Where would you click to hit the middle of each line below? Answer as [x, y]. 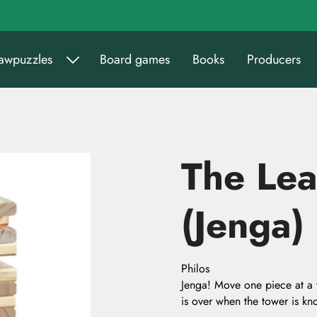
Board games [135, 59]
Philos [195, 269]
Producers [274, 59]
